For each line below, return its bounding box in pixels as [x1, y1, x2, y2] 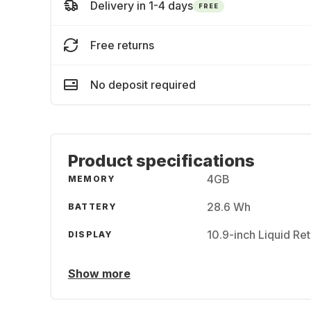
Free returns [90, 38, 154, 52]
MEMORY [68, 174, 116, 184]
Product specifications [68, 151, 255, 171]
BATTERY [68, 201, 117, 212]
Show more [68, 267, 131, 280]
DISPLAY [68, 229, 113, 239]
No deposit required [90, 78, 196, 92]
